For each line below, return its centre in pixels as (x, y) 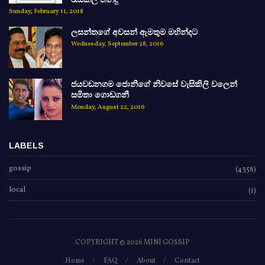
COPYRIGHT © (101, 242)
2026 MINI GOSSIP (158, 242)
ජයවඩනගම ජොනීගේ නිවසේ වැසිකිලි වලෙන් (154, 84)
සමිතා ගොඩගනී (100, 94)
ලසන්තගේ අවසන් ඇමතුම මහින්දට (134, 32)
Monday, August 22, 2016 (108, 107)
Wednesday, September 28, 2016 (117, 44)
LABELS (26, 145)
